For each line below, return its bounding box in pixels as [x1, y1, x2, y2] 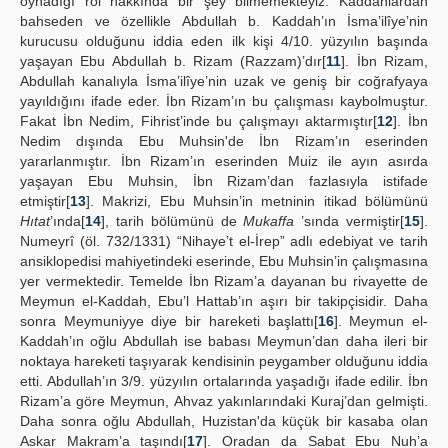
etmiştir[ [20, 193, 70, 209]
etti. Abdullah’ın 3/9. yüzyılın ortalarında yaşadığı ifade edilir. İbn [20, 373, 428, 389]
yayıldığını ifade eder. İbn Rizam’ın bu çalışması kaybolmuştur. [20, 93, 428, 109]
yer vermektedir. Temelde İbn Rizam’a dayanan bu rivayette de [20, 273, 428, 289]
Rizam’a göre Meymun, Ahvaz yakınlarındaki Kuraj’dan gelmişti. [20, 393, 428, 409]
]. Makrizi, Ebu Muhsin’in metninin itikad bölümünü [86, 193, 428, 209]
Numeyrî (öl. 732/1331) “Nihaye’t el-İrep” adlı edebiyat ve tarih [20, 233, 428, 249]
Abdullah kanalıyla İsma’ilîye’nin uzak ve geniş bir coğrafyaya [20, 73, 428, 89]
